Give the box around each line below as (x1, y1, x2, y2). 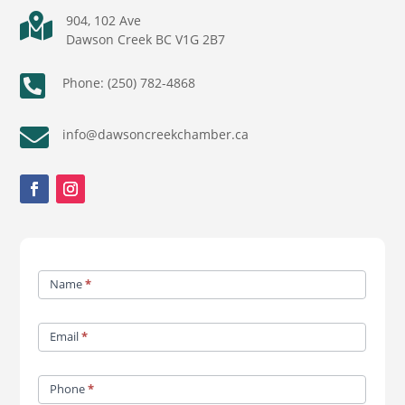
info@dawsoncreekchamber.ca (62, 126, 250, 144)
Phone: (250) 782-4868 (62, 74, 196, 92)
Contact (37, 257, 84, 275)
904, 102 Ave (66, 12, 142, 30)
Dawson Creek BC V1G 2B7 (66, 31, 226, 49)
